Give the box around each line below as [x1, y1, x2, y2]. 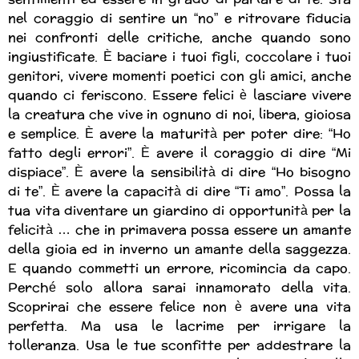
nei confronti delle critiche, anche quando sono [8, 26, 351, 50]
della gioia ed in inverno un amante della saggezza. [8, 237, 351, 261]
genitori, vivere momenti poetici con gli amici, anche [8, 64, 351, 88]
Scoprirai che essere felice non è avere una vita [8, 295, 351, 319]
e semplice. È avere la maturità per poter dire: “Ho [8, 122, 351, 146]
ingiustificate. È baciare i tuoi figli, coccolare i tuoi [8, 45, 351, 69]
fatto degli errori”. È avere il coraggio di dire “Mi [8, 141, 351, 165]
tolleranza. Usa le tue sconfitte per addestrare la [8, 333, 351, 357]
